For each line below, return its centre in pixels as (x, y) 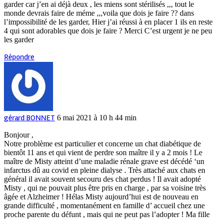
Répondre (19, 57)
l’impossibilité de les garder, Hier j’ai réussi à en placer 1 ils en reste (108, 22)
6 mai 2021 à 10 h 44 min (97, 117)
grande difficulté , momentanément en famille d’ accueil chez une (104, 205)
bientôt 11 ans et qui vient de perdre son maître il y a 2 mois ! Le (103, 152)
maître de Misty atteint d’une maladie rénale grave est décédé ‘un (104, 161)
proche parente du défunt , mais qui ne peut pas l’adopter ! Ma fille (107, 214)
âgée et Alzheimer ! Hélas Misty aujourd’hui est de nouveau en (101, 196)
